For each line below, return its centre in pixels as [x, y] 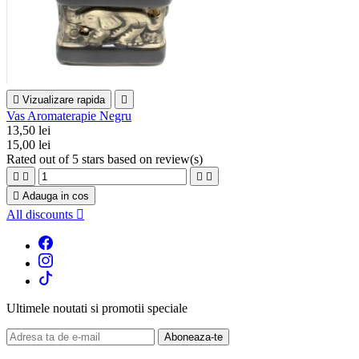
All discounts [41, 215]
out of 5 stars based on [97, 159]
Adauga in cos [56, 196]
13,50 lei [28, 131]
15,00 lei [28, 145]
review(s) [179, 159]
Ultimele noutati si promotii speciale [97, 309]
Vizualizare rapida [64, 100]
